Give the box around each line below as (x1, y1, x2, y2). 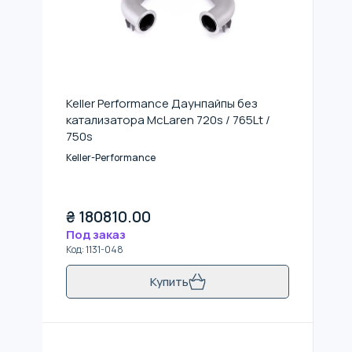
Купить (149, 273, 189, 290)
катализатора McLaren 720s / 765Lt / (66, 112, 270, 128)
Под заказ (66, 225, 126, 243)
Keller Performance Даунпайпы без (66, 95, 258, 112)
